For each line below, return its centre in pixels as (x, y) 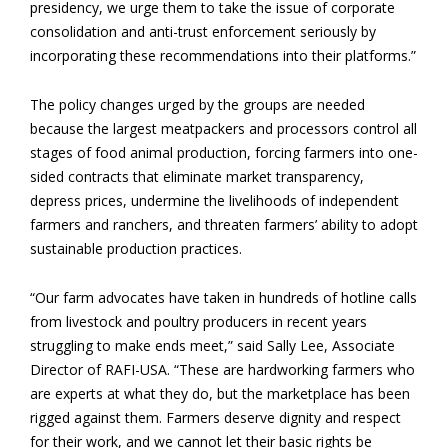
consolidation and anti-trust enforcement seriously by (203, 31)
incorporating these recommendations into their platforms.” (223, 55)
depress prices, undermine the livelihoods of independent (214, 200)
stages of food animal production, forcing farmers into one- (224, 152)
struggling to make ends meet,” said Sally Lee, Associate (212, 345)
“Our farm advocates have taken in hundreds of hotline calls (223, 297)
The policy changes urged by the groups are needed (197, 104)
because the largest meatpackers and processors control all (223, 128)
